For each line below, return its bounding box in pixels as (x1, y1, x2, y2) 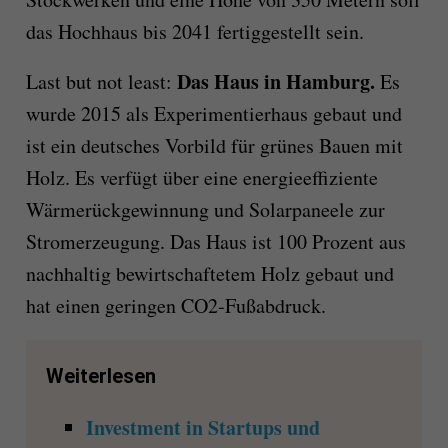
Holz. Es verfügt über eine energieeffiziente (25, 164, 378, 192)
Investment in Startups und (85, 413, 320, 443)
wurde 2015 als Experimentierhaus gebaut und (25, 100, 402, 128)
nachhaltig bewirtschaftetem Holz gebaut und (25, 260, 394, 288)
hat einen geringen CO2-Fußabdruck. (25, 292, 326, 320)
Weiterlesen (45, 364, 156, 389)
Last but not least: (25, 68, 177, 96)
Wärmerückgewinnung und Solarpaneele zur (25, 196, 385, 224)
